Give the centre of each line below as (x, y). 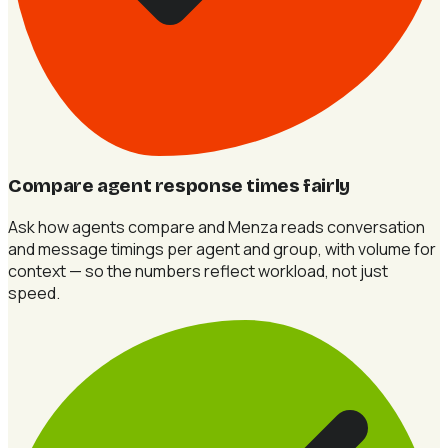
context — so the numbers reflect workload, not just (198, 270)
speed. (34, 292)
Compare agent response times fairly (179, 185)
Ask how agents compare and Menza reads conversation (216, 226)
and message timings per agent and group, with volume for (222, 248)
